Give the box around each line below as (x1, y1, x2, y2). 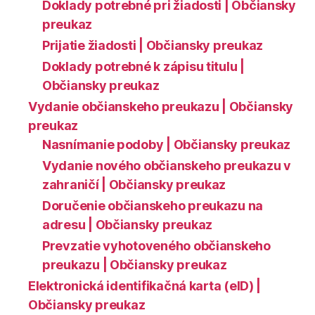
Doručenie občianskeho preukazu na (42, 198, 264, 214)
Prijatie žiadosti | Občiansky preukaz (42, 38, 264, 53)
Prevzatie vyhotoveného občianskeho (42, 238, 271, 254)
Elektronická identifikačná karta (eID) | (28, 278, 262, 294)
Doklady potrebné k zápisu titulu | (42, 59, 245, 75)
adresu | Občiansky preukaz (42, 217, 212, 233)
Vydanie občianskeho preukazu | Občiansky (28, 99, 294, 115)
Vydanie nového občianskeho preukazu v (42, 158, 292, 174)
